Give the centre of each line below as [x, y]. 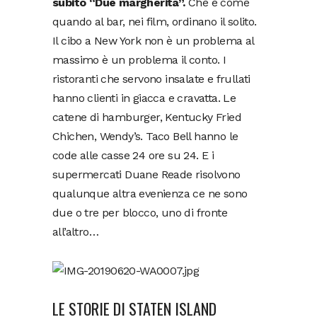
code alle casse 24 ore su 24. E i [133, 155]
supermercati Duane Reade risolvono [146, 174]
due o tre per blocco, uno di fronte [140, 212]
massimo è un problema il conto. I [139, 59]
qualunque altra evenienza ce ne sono [150, 193]
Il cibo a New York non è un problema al [153, 40]
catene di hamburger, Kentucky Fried [147, 117]
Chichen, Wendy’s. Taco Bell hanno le [145, 136]
